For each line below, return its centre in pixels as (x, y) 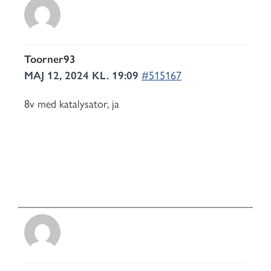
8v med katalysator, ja (72, 104)
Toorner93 (50, 59)
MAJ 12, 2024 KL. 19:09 (83, 76)
